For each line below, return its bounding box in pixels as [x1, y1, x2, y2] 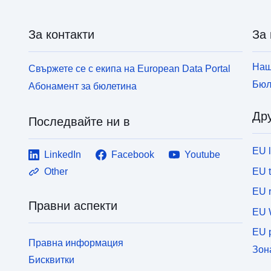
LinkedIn [44, 149, 82, 160]
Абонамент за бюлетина [28, 80, 137, 91]
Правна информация [28, 237, 124, 248]
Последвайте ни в [28, 114, 131, 128]
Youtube [184, 149, 221, 160]
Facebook [111, 149, 155, 160]
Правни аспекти [28, 198, 118, 212]
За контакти [28, 27, 95, 41]
